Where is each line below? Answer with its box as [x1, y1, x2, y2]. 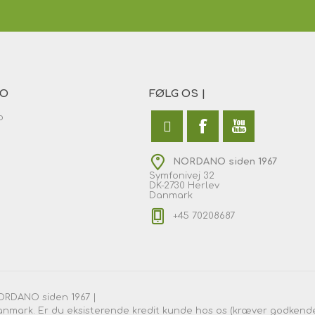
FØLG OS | [149, 87, 205, 100]
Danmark [149, 190, 193, 200]
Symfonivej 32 [149, 170, 214, 181]
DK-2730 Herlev [149, 180, 219, 191]
